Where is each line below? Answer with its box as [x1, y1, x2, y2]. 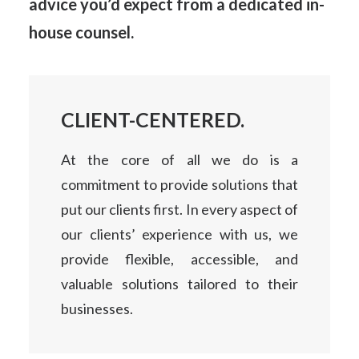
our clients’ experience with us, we [61, 225, 298, 243]
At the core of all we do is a [61, 151, 298, 168]
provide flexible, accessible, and [61, 250, 298, 268]
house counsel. [29, 22, 134, 42]
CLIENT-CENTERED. [61, 107, 244, 131]
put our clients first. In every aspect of [61, 200, 298, 218]
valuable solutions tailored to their [61, 275, 298, 292]
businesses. [61, 300, 133, 317]
